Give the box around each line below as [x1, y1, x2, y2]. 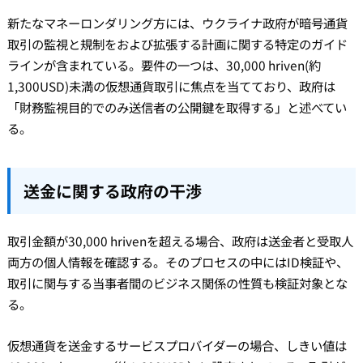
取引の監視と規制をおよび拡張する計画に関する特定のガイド [6, 35, 348, 53]
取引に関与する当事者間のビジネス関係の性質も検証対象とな [6, 274, 348, 293]
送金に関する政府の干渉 [23, 179, 202, 203]
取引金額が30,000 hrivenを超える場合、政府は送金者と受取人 [6, 232, 353, 250]
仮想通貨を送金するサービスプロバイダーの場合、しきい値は [6, 335, 347, 354]
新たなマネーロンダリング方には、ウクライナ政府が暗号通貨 [6, 14, 348, 32]
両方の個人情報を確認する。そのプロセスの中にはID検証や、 [6, 253, 348, 271]
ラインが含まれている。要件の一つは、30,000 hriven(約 [6, 56, 321, 75]
